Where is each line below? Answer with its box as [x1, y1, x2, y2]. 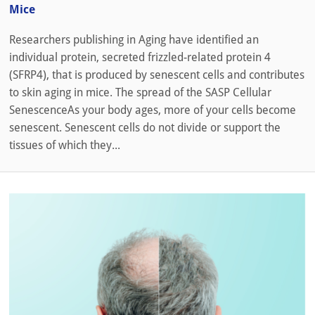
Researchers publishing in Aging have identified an [9, 32, 259, 46]
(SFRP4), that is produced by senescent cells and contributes [9, 67, 304, 82]
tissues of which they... [9, 138, 120, 152]
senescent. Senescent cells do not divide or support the [9, 120, 281, 134]
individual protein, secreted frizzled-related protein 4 [9, 50, 271, 64]
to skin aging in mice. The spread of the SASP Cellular [9, 85, 271, 99]
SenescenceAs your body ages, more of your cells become [9, 103, 296, 117]
